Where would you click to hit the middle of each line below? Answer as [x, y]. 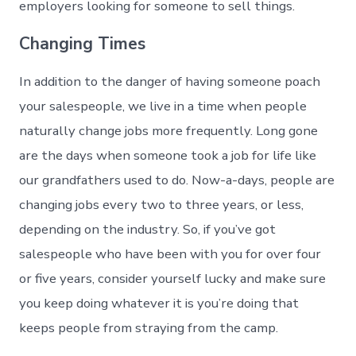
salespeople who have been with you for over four [170, 253]
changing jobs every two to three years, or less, [162, 204]
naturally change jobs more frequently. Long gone [169, 130]
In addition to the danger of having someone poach [170, 81]
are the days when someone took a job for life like [168, 155]
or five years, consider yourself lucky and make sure [173, 278]
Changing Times [83, 43]
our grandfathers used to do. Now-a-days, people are [177, 180]
